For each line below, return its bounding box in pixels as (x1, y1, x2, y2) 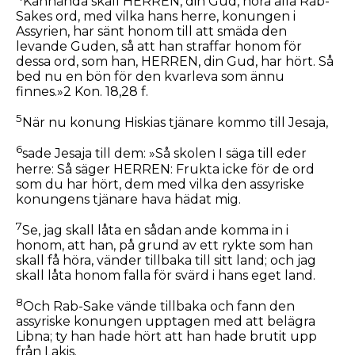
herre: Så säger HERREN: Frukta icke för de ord (16, 161, 315, 177)
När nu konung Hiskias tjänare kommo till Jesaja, (22, 115, 328, 131)
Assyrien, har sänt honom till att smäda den (16, 23, 287, 39)
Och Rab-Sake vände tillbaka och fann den (23, 299, 295, 315)
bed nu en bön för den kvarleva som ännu (16, 68, 284, 84)
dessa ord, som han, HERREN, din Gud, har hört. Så (16, 53, 334, 69)
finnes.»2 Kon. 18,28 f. (16, 83, 148, 99)
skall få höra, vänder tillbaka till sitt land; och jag (16, 252, 316, 268)
